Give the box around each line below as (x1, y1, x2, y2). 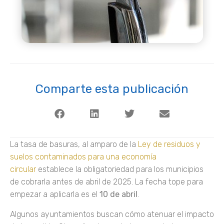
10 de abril (99, 189, 137, 199)
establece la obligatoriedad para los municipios (36, 164, 203, 174)
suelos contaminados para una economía (10, 152, 156, 162)
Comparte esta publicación (35, 82, 188, 96)
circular (10, 164, 36, 174)
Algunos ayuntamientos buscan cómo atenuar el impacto (10, 209, 214, 219)
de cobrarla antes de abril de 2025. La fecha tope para (10, 177, 203, 187)
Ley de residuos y (138, 139, 200, 149)
